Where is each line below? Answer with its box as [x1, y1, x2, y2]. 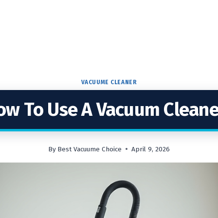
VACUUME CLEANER [81, 79, 137, 86]
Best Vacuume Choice [57, 145, 122, 153]
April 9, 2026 [131, 145, 170, 153]
